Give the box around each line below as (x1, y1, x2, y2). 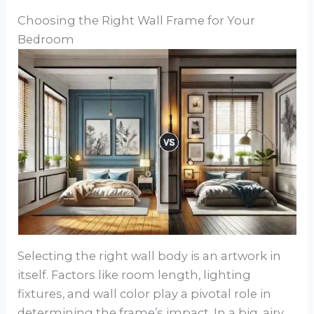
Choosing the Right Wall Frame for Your (18, 13, 256, 28)
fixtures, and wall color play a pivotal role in (18, 286, 272, 301)
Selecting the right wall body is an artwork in (18, 248, 282, 263)
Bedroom (18, 32, 75, 47)
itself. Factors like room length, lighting (18, 267, 252, 282)
